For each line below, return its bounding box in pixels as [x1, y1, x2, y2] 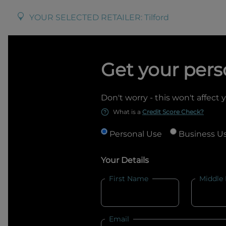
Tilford [144, 13, 169, 22]
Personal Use [109, 129, 162, 139]
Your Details [101, 155, 149, 165]
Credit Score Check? [142, 108, 204, 116]
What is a [113, 108, 141, 116]
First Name [109, 174, 148, 183]
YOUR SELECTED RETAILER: [29, 13, 144, 22]
